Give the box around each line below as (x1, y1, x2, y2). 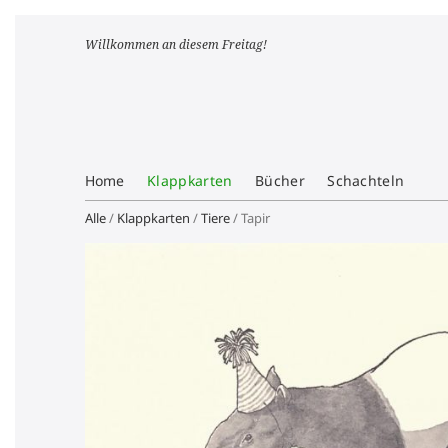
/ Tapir (229, 209, 270, 227)
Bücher (254, 171, 305, 190)
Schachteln (327, 171, 405, 190)
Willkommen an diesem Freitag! (84, 36, 267, 53)
